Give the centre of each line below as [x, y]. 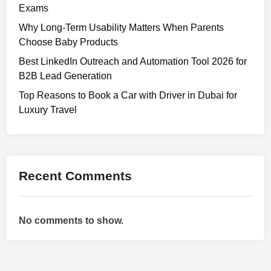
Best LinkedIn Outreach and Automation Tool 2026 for [133, 61]
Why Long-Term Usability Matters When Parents [122, 28]
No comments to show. [71, 220]
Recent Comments [76, 176]
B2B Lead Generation [66, 76]
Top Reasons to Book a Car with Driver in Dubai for [128, 95]
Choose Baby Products [69, 42]
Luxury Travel [48, 110]
